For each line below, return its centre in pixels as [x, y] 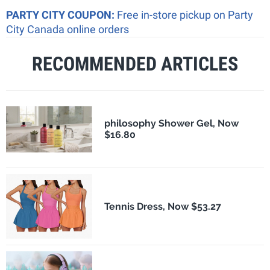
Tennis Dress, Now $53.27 [162, 206]
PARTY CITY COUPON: [61, 14]
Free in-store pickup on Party [185, 14]
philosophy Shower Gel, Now [171, 124]
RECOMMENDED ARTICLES [135, 64]
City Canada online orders [67, 29]
